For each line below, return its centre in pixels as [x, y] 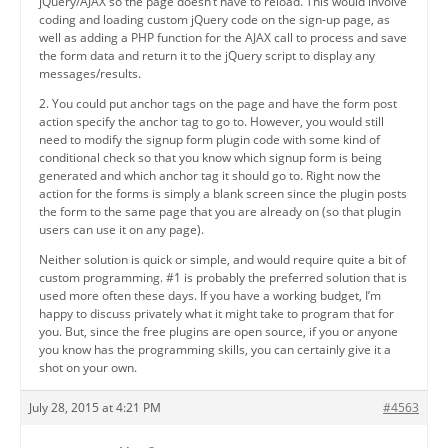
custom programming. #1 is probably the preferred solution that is [223, 277]
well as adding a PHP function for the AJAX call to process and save [223, 37]
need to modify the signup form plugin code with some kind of [209, 139]
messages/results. [90, 73]
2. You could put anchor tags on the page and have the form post [218, 103]
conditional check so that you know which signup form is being [210, 157]
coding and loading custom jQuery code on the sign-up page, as [214, 19]
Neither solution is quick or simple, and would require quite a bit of [222, 259]
